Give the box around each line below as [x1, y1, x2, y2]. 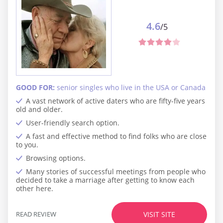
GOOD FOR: [16, 82, 57, 92]
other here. [16, 183, 53, 193]
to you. [16, 139, 38, 149]
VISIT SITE [143, 210, 175, 220]
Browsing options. [26, 153, 86, 163]
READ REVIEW [16, 210, 56, 219]
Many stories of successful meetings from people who [26, 166, 206, 176]
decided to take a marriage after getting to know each [16, 175, 195, 185]
